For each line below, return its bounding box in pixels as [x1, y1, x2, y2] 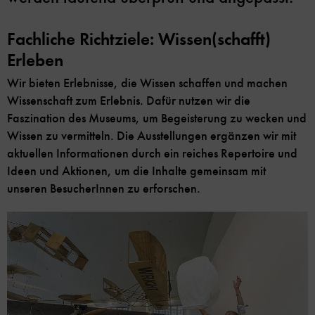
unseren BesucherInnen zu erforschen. [7, 181, 200, 197]
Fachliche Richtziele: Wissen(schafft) [7, 28, 271, 51]
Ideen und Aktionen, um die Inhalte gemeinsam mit [7, 163, 266, 179]
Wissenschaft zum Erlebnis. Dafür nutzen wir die [7, 93, 250, 109]
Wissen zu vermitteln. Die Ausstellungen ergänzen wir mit [7, 128, 296, 144]
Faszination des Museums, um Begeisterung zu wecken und [7, 110, 307, 127]
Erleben [7, 49, 63, 72]
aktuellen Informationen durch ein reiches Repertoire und [7, 146, 297, 162]
